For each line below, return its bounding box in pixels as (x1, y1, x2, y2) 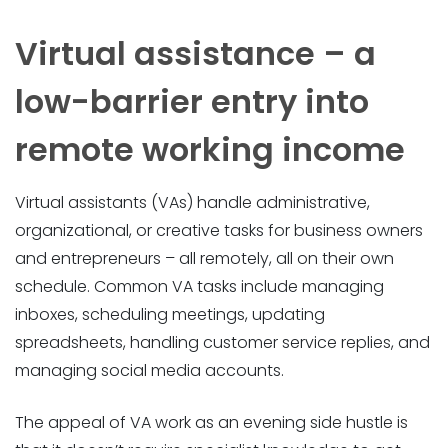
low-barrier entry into (15, 78, 369, 124)
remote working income (15, 126, 405, 172)
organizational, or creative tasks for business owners (15, 219, 423, 242)
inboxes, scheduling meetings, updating (15, 303, 325, 326)
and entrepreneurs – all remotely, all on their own (15, 247, 394, 270)
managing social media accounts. (15, 359, 284, 382)
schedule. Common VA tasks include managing (15, 275, 384, 298)
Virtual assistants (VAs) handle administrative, (15, 191, 370, 214)
